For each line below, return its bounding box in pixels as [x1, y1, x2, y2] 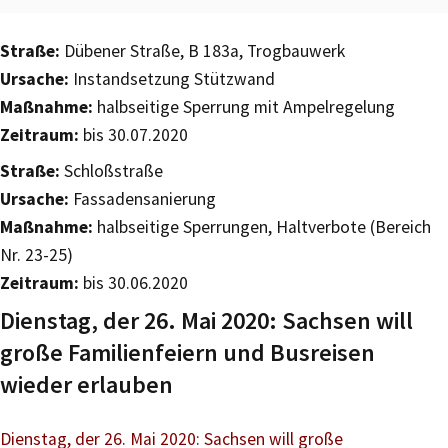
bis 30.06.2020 [79, 271, 188, 294]
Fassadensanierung [69, 187, 216, 210]
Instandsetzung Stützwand [69, 67, 275, 90]
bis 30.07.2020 [79, 123, 188, 146]
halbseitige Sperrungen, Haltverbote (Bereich [93, 215, 431, 238]
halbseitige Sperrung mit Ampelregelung [93, 95, 395, 118]
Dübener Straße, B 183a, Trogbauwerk [60, 39, 345, 62]
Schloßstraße [60, 159, 163, 182]
